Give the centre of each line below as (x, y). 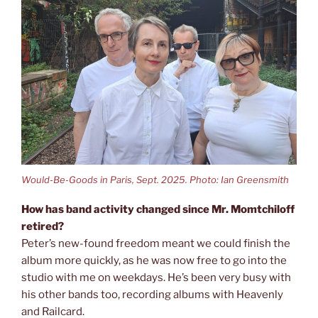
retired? (43, 227)
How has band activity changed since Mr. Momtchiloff (158, 210)
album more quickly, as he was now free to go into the (154, 261)
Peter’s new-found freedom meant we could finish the (156, 244)
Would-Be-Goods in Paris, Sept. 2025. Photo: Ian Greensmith (155, 179)
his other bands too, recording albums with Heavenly (152, 295)
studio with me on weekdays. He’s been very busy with (156, 278)
